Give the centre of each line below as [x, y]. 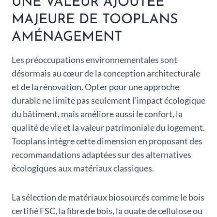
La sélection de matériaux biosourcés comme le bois [108, 197]
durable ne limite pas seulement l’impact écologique [108, 101]
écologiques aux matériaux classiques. [83, 168]
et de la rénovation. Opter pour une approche [95, 87]
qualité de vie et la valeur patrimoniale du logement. [108, 128]
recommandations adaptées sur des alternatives [101, 155]
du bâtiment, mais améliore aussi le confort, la [97, 114]
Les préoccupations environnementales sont [94, 60]
